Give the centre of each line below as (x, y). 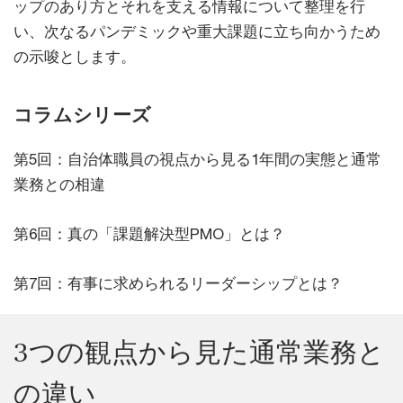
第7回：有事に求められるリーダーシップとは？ (178, 284)
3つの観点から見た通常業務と (199, 353)
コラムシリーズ (82, 115)
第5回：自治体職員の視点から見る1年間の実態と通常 (197, 160)
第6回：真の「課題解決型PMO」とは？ (149, 234)
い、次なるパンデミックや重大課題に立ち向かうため (197, 32)
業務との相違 (59, 185)
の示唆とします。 (75, 57)
